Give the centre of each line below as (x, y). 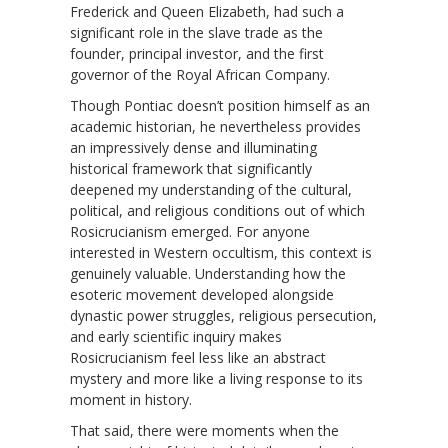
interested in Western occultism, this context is (221, 252)
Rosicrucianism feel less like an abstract (198, 357)
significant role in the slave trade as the (196, 32)
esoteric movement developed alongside (202, 294)
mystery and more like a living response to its (216, 378)
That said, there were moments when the (204, 430)
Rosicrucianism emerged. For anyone (190, 231)
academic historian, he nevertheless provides (215, 126)
